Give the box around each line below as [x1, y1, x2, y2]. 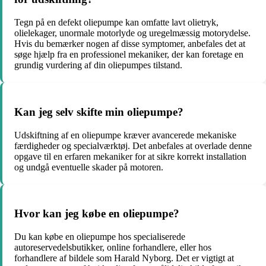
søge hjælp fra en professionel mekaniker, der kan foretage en [14, 49, 243, 60]
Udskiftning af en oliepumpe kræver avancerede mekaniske [14, 129, 236, 140]
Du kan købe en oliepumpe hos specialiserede [14, 232, 185, 242]
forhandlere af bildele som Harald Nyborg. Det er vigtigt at [14, 253, 234, 264]
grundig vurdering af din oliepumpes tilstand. [14, 60, 182, 71]
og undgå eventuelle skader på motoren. [14, 161, 163, 172]
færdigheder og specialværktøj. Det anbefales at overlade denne [14, 140, 252, 151]
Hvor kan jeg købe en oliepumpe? [14, 207, 179, 220]
